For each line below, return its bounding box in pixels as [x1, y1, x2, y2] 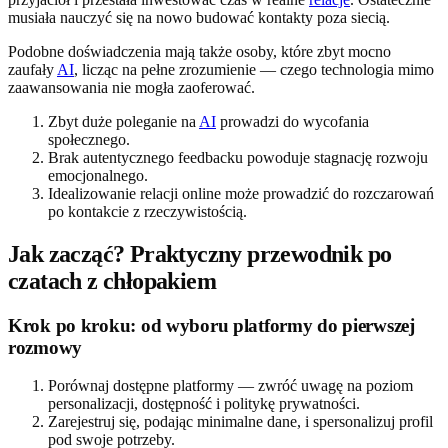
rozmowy [8, 336, 83, 358]
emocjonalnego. [48, 166, 148, 184]
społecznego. [48, 130, 130, 148]
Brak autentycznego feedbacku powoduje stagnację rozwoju [48, 148, 428, 166]
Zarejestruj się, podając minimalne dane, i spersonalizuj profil [48, 413, 433, 431]
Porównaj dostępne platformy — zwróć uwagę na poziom [48, 377, 413, 395]
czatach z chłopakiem [8, 267, 216, 294]
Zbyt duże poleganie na [48, 112, 199, 130]
